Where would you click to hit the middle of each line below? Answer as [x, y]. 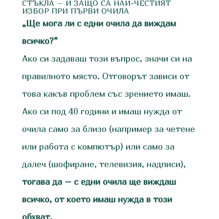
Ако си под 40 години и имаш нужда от [102, 111]
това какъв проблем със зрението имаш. [106, 94]
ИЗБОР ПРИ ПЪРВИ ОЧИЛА [75, 11]
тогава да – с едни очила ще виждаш [99, 182]
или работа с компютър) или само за [98, 147]
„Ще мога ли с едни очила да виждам [99, 23]
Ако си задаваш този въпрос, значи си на [107, 59]
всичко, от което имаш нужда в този [97, 199]
